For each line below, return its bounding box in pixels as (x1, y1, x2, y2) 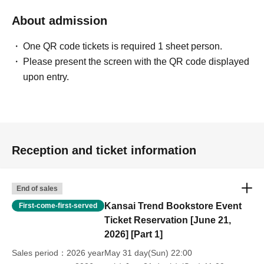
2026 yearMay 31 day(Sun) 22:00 (67, 248, 192, 258)
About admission (12, 14, 107, 27)
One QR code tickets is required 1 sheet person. (23, 41, 223, 51)
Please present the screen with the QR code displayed (23, 57, 250, 67)
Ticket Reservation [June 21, (104, 215, 231, 225)
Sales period (12, 248, 58, 258)
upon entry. (23, 72, 70, 82)
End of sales (16, 184, 58, 193)
